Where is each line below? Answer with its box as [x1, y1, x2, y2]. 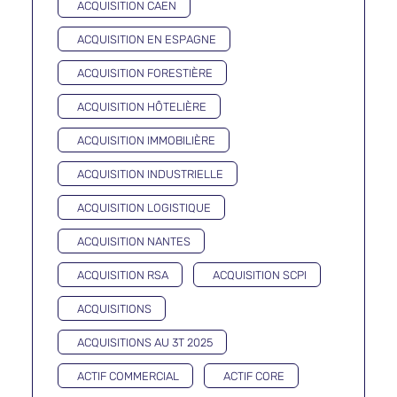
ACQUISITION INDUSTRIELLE [77, 167, 223, 181]
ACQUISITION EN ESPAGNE [77, 33, 216, 46]
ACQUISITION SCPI [213, 269, 307, 282]
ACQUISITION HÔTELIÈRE [77, 100, 206, 113]
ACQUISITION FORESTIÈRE [77, 66, 213, 80]
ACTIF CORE [223, 370, 284, 383]
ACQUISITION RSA [77, 269, 168, 282]
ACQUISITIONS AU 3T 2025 [77, 336, 213, 349]
